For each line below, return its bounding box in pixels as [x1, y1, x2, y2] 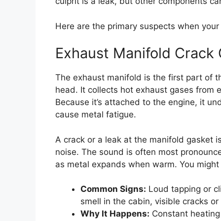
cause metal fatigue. [55, 110, 136, 120]
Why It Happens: [80, 209, 149, 219]
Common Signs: [80, 184, 146, 194]
